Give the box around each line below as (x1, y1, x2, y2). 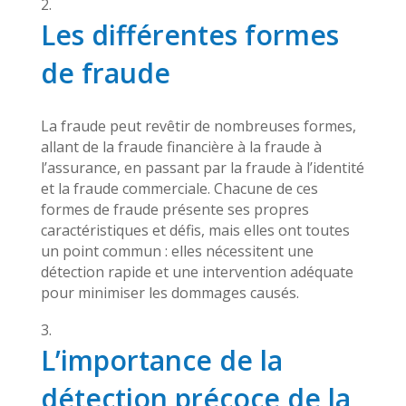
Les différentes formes (40, 16, 339, 53)
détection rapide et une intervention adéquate (40, 262, 353, 282)
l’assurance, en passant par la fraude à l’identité (40, 158, 364, 178)
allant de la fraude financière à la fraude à (40, 137, 322, 157)
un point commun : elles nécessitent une (40, 241, 314, 261)
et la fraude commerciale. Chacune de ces (40, 179, 318, 198)
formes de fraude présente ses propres (40, 199, 309, 219)
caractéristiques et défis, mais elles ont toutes (40, 220, 350, 240)
